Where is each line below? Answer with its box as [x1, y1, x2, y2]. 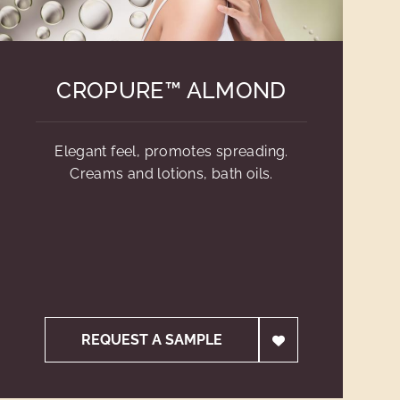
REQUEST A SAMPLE [81, 331, 223, 348]
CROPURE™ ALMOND [56, 77, 287, 104]
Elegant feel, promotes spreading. [54, 143, 288, 160]
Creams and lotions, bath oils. [70, 165, 273, 182]
